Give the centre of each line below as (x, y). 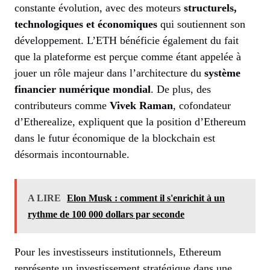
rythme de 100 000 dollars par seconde (106, 215)
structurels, (210, 8)
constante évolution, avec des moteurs (99, 8)
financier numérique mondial (83, 89)
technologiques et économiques (86, 24)
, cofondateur (202, 106)
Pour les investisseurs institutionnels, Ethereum (118, 252)
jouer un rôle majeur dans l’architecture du (109, 73)
